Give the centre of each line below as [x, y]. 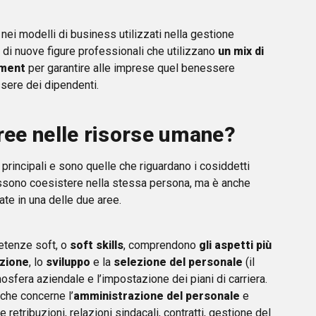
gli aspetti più [235, 245]
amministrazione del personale [157, 296]
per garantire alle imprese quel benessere [130, 68]
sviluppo [68, 262]
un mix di [241, 51]
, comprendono [161, 245]
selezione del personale [180, 262]
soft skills [97, 245]
